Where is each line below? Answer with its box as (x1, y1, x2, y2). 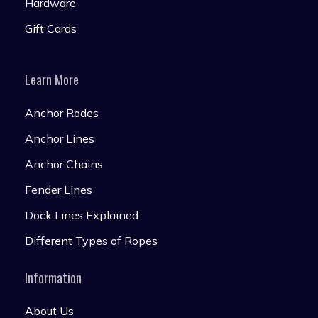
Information (25, 268, 82, 287)
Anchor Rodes (25, 106, 99, 120)
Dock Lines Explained (25, 208, 138, 222)
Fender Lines (25, 182, 92, 197)
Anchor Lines (25, 131, 94, 146)
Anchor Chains (25, 157, 103, 171)
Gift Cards (25, 21, 77, 35)
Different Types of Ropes (25, 234, 158, 248)
